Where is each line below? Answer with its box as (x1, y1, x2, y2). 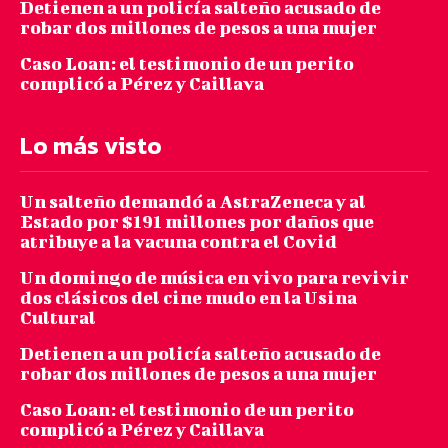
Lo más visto (20, 128, 162, 164)
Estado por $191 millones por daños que (20, 211, 374, 233)
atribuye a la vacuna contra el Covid (20, 231, 337, 253)
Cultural (20, 307, 96, 329)
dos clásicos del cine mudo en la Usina (20, 287, 357, 309)
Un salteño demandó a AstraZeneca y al (20, 191, 366, 213)
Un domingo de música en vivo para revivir (20, 267, 409, 289)
